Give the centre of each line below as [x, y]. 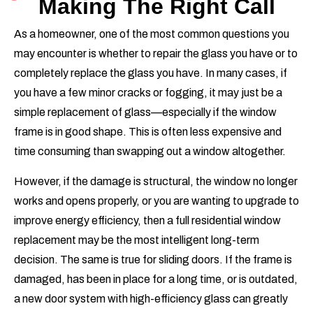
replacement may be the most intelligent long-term [137, 240]
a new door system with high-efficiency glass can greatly [151, 299]
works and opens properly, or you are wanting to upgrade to [156, 201]
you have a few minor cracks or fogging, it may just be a [148, 93]
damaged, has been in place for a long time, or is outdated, [156, 279]
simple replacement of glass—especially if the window [145, 112]
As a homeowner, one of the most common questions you [152, 34]
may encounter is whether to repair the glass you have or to [156, 54]
